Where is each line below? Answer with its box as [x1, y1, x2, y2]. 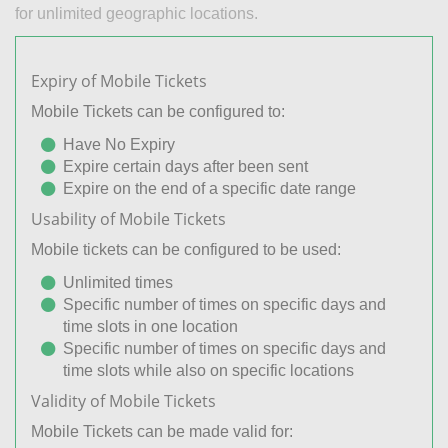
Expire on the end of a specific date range [63, 179, 356, 197]
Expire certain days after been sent [63, 157, 308, 175]
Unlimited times [63, 273, 173, 291]
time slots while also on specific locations [63, 361, 354, 379]
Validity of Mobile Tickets [31, 389, 216, 412]
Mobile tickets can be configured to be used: [31, 240, 341, 258]
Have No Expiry [63, 135, 175, 153]
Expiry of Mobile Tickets [31, 69, 207, 92]
